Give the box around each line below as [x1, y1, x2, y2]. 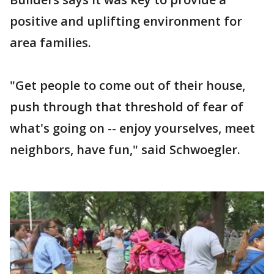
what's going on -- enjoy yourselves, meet [10, 119, 255, 136]
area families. [10, 34, 91, 51]
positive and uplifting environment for [10, 12, 242, 29]
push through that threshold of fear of [10, 98, 243, 115]
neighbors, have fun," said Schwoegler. [10, 141, 240, 158]
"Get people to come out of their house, [10, 76, 245, 94]
